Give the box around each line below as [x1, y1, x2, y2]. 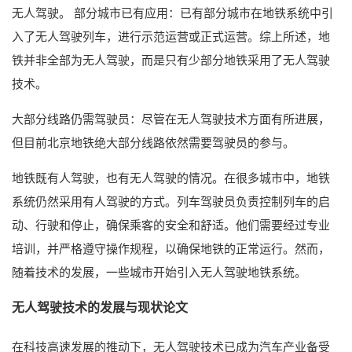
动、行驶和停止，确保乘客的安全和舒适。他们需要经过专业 [12, 216, 330, 233]
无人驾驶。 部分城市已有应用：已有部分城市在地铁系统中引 [12, 4, 333, 20]
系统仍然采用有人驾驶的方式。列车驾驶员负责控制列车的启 [12, 192, 330, 209]
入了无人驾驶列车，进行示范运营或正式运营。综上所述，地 [12, 27, 330, 44]
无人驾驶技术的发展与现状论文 [12, 298, 188, 316]
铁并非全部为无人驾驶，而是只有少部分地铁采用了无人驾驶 [12, 51, 330, 68]
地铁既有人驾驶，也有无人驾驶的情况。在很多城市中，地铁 [12, 169, 330, 185]
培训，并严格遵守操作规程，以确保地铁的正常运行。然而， [12, 240, 330, 256]
